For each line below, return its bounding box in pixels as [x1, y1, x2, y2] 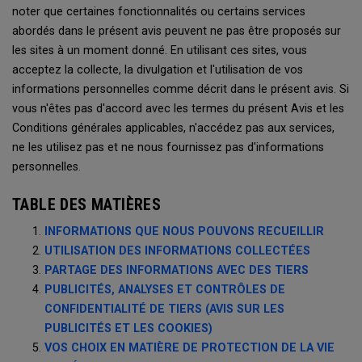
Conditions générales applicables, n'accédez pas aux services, [12, 121, 335, 135]
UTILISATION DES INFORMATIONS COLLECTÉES [44, 244, 310, 258]
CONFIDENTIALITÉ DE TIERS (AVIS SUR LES [44, 302, 284, 316]
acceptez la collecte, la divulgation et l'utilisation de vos [12, 63, 303, 77]
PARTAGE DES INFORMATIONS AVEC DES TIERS [44, 263, 309, 277]
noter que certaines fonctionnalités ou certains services [12, 5, 305, 19]
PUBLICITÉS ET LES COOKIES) [44, 322, 216, 335]
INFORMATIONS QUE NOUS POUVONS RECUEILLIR [44, 225, 324, 238]
